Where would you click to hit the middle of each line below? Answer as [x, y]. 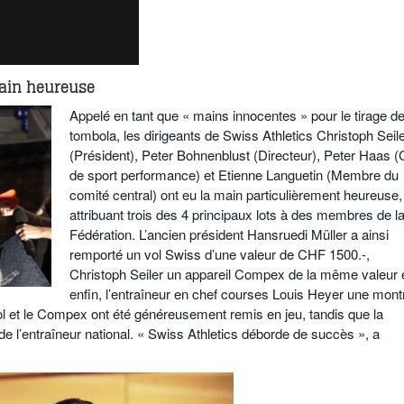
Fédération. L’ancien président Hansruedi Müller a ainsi [229, 234]
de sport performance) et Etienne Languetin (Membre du [234, 175]
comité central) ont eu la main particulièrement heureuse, [236, 195]
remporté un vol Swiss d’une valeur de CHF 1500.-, [220, 254]
